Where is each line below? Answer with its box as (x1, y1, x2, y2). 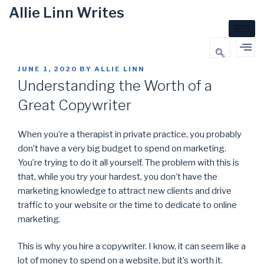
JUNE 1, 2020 (18, 65, 77, 73)
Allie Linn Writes (9, 4, 124, 21)
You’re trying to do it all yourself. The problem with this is (18, 157, 239, 168)
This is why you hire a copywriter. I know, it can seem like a (18, 241, 246, 252)
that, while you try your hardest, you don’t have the (18, 171, 217, 182)
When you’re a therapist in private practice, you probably (18, 128, 242, 140)
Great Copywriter (18, 96, 131, 114)
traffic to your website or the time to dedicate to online (18, 199, 237, 210)
